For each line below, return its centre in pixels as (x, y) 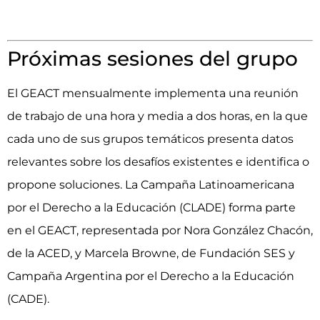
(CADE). (28, 299)
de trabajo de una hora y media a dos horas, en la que (157, 116)
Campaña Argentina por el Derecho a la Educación (151, 276)
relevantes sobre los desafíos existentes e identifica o (158, 161)
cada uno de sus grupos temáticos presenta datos (150, 139)
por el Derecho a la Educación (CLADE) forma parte (151, 207)
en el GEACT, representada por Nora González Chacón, (160, 230)
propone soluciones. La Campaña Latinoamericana (151, 184)
